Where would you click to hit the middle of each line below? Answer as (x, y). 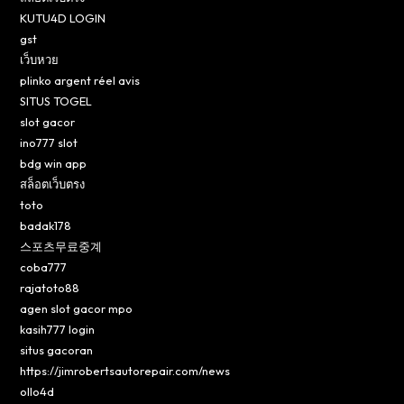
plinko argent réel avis (80, 80)
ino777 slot (49, 142)
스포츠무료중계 (61, 246)
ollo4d (37, 391)
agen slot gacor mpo (77, 308)
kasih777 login (58, 329)
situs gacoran (57, 349)
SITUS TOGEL (56, 101)
